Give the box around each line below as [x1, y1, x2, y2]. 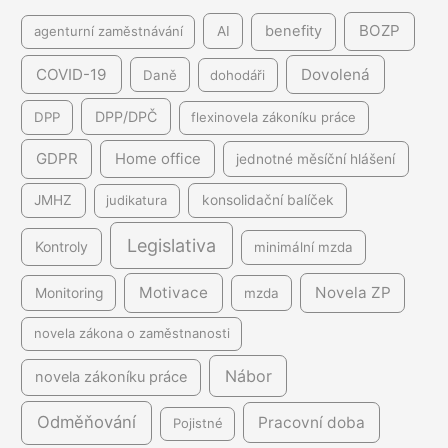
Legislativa [126, 235, 216, 257]
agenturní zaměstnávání [33, 23, 183, 40]
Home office [114, 150, 201, 168]
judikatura [106, 192, 168, 209]
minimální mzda [253, 239, 353, 256]
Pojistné [172, 415, 223, 432]
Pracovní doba [258, 413, 366, 433]
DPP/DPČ [94, 108, 157, 126]
